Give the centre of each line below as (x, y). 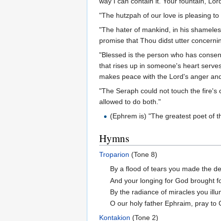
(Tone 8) (143, 155)
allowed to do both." (130, 102)
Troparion (114, 155)
